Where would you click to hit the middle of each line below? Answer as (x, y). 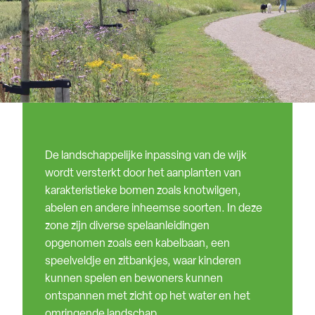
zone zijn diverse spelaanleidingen (127, 227)
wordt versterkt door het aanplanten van (143, 174)
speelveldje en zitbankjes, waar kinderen (143, 262)
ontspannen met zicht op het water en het (148, 297)
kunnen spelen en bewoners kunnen (134, 279)
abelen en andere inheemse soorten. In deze (154, 209)
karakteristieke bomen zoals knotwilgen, (143, 192)
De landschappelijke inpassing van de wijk (146, 156)
